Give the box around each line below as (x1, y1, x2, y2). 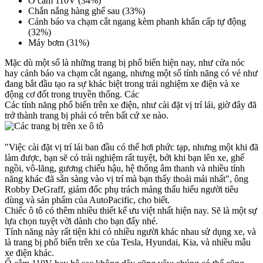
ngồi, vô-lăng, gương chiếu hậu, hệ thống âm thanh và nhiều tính (5, 163, 245, 174)
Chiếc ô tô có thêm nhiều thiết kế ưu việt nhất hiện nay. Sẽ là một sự (5, 205, 257, 216)
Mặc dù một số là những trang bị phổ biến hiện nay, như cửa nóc (5, 58, 245, 68)
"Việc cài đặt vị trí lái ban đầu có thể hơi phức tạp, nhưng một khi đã (5, 142, 258, 153)
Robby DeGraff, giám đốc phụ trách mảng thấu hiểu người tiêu (5, 184, 238, 195)
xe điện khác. (5, 248, 54, 258)
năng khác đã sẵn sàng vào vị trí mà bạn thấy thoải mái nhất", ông (5, 174, 248, 184)
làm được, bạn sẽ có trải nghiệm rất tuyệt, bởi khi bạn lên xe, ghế (5, 153, 244, 163)
